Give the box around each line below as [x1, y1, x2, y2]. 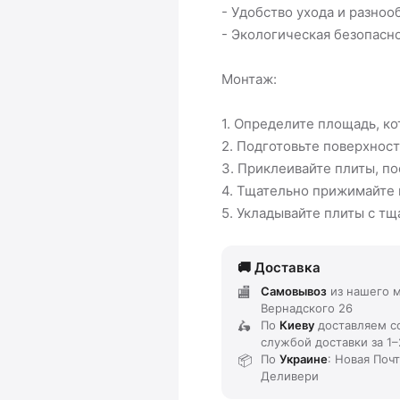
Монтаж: [221, 70, 277, 87]
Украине [279, 351, 328, 366]
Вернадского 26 [261, 300, 353, 315]
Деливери [261, 368, 319, 383]
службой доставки [261, 334, 368, 349]
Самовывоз [261, 283, 327, 298]
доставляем [314, 317, 390, 332]
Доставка [254, 258, 321, 276]
